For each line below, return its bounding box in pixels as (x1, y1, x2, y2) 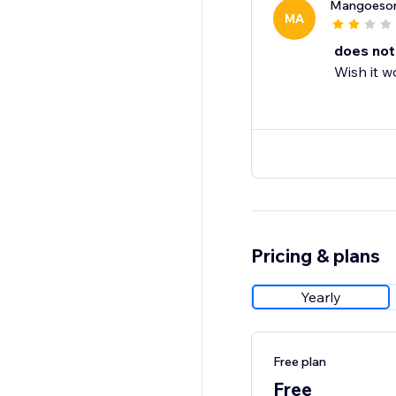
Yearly (300, 288, 341, 307)
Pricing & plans (250, 244, 380, 268)
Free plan (272, 354, 326, 370)
